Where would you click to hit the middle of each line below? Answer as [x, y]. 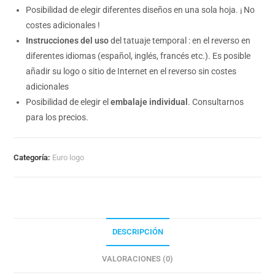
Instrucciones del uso [68, 41]
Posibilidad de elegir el [68, 102]
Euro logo [68, 158]
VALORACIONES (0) [137, 259]
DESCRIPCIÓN [137, 232]
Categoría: [33, 158]
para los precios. [57, 118]
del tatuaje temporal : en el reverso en [180, 41]
